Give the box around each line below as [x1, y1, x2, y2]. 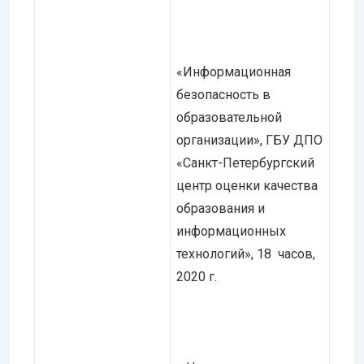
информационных [176, 223, 286, 239]
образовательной [176, 109, 282, 125]
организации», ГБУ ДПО [176, 132, 323, 148]
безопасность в [176, 86, 271, 102]
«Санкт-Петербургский [176, 154, 314, 171]
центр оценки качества [176, 177, 318, 193]
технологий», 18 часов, [176, 245, 315, 262]
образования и [176, 200, 265, 216]
